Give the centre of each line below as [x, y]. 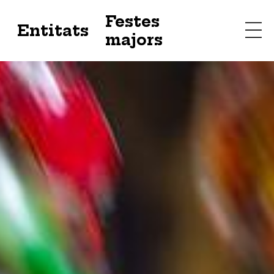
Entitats [53, 31]
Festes [132, 21]
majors [134, 40]
